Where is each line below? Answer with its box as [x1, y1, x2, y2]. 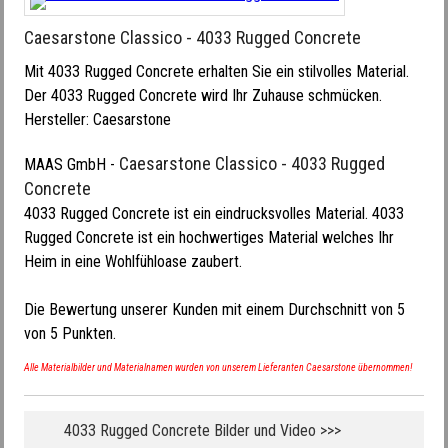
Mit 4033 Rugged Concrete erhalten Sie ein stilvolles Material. [24, 62, 409, 81]
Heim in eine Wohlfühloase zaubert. [24, 252, 242, 271]
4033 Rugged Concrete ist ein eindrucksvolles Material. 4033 [24, 204, 404, 223]
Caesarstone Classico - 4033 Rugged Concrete [24, 27, 361, 48]
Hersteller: [24, 110, 93, 129]
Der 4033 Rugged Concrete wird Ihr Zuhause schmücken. [24, 86, 382, 105]
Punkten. [58, 324, 116, 343]
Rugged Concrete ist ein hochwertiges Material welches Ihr [24, 228, 394, 247]
